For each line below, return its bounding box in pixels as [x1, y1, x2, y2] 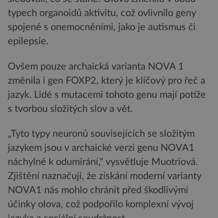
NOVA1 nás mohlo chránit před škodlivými [8, 185, 188, 195]
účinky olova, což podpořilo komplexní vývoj [8, 199, 194, 209]
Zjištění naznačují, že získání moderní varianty [8, 171, 201, 181]
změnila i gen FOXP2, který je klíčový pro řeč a [8, 75, 205, 86]
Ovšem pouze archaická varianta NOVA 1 [8, 61, 184, 72]
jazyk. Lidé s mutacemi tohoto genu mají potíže [8, 90, 206, 100]
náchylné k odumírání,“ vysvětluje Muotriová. [8, 157, 198, 167]
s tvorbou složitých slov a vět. [8, 104, 133, 114]
